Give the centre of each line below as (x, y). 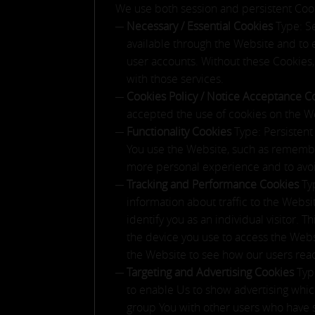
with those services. (175, 79)
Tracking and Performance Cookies (214, 184)
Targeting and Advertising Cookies (212, 272)
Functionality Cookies (181, 131)
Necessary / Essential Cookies (201, 26)
